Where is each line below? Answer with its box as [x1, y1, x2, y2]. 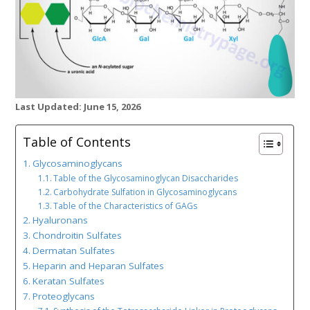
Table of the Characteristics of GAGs [53, 200, 198, 212]
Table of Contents [23, 134, 131, 151]
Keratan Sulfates [33, 275, 105, 288]
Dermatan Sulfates [33, 244, 116, 257]
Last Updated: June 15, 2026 [15, 100, 141, 113]
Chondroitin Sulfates [33, 229, 122, 242]
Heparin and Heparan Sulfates [33, 259, 165, 273]
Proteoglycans [33, 290, 95, 303]
